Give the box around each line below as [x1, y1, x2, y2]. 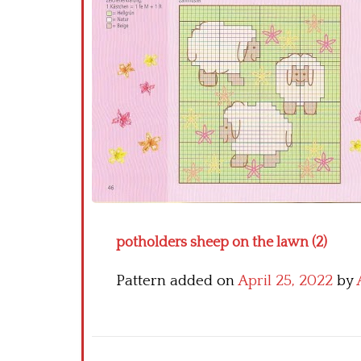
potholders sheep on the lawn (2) [116, 234, 327, 251]
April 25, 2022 [238, 272, 333, 289]
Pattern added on [116, 272, 238, 289]
